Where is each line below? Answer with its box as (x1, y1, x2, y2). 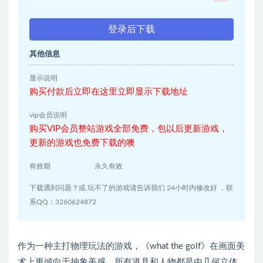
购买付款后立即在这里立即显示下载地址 (29, 87, 188, 97)
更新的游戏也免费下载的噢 (29, 139, 135, 148)
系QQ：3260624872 (29, 198, 96, 206)
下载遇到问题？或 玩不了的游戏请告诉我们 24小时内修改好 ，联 (29, 184, 233, 192)
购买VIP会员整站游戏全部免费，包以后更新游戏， (29, 124, 228, 134)
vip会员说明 (29, 112, 67, 119)
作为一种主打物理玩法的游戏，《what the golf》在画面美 (18, 242, 245, 251)
